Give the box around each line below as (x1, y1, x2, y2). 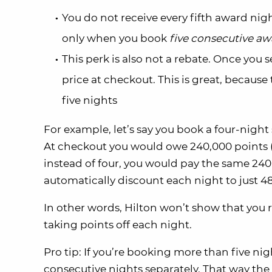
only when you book (62, 32, 169, 44)
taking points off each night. (44, 218, 192, 231)
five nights (62, 93, 117, 106)
